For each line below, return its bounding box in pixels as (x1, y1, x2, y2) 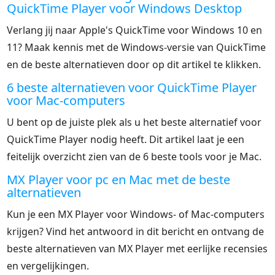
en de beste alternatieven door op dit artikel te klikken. (7, 57, 261, 71)
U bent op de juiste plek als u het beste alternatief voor (7, 115, 262, 129)
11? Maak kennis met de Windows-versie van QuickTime (7, 40, 266, 54)
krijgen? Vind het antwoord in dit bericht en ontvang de (7, 224, 265, 238)
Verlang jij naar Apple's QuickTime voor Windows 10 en (7, 23, 263, 37)
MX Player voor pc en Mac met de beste (7, 171, 231, 188)
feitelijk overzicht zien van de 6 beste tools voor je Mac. (7, 149, 262, 163)
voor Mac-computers (7, 91, 126, 109)
